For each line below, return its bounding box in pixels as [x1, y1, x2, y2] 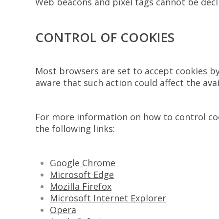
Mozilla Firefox [50, 180, 111, 192]
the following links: [35, 123, 115, 134]
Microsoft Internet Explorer [50, 192, 166, 204]
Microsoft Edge [50, 169, 114, 180]
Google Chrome [50, 157, 115, 169]
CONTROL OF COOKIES [35, 28, 175, 46]
